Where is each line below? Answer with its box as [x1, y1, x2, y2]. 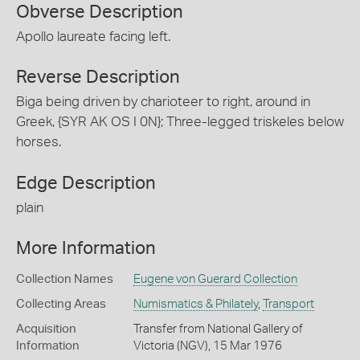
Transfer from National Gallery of [133, 323, 303, 335]
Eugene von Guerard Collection [133, 273, 297, 285]
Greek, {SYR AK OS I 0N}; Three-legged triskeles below [16, 115, 344, 129]
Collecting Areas [16, 298, 106, 310]
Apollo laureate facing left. [16, 29, 170, 43]
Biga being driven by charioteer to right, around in [16, 95, 310, 108]
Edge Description [16, 174, 156, 192]
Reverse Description [16, 68, 180, 86]
